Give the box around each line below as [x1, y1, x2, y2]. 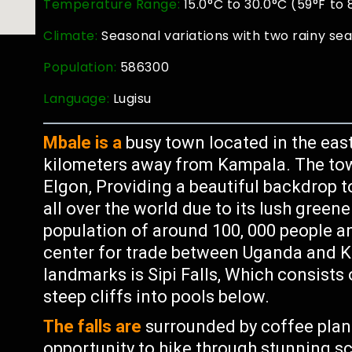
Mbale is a [43, 133, 123, 152]
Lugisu [112, 90, 152, 108]
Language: [43, 90, 113, 108]
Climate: [43, 27, 102, 45]
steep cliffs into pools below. [43, 287, 270, 306]
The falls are [43, 317, 142, 336]
